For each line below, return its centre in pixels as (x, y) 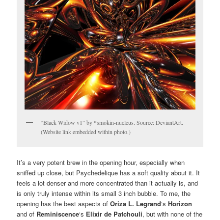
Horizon (180, 204)
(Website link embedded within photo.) (86, 132)
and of (26, 214)
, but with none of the (173, 214)
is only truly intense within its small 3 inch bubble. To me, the (104, 193)
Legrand (149, 204)
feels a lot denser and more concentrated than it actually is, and (108, 183)
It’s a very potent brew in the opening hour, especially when (101, 163)
